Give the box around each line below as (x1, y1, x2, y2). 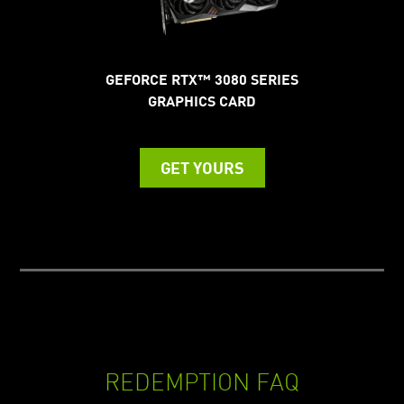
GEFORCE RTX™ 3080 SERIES (106, 69, 298, 88)
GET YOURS (160, 156, 244, 178)
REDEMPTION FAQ (105, 365, 299, 396)
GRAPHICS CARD (148, 90, 256, 110)
